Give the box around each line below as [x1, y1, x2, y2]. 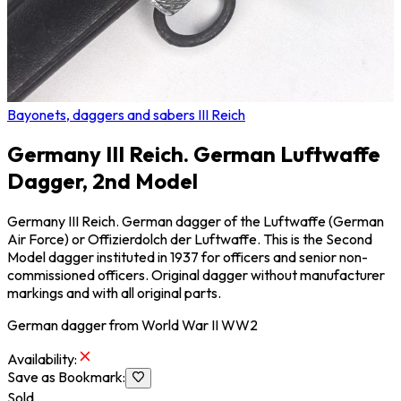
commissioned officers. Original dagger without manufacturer [7, 266, 385, 285]
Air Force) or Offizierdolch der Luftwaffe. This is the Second [7, 230, 372, 249]
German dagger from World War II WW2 [7, 316, 258, 335]
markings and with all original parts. [7, 284, 221, 303]
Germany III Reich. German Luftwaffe [7, 141, 380, 168]
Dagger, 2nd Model [7, 167, 198, 195]
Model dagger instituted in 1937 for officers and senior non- [7, 248, 368, 267]
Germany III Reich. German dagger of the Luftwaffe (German [7, 212, 384, 231]
